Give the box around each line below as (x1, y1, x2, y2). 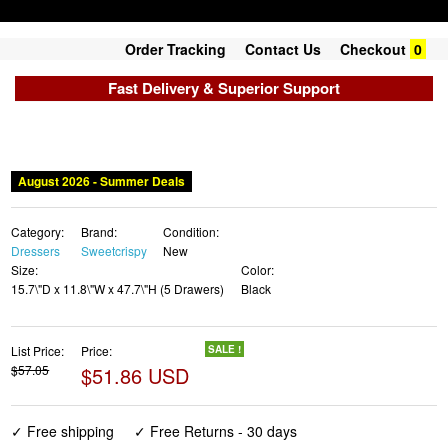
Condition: (163, 223, 220, 241)
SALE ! (205, 342, 245, 357)
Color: (240, 261, 274, 279)
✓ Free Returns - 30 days (133, 421, 297, 442)
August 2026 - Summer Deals (12, 171, 192, 190)
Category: (11, 223, 65, 241)
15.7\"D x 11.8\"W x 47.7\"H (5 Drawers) (11, 280, 225, 298)
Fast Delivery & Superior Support (108, 77, 340, 99)
